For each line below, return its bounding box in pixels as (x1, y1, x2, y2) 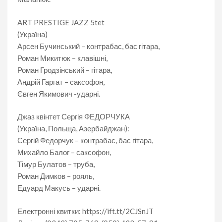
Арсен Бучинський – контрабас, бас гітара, (17, 41, 160, 51)
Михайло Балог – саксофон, (17, 148, 111, 157)
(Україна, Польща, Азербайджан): (17, 124, 129, 133)
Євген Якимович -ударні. (17, 89, 100, 98)
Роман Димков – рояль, (17, 171, 94, 180)
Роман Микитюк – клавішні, (17, 53, 108, 62)
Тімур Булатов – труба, (17, 160, 95, 168)
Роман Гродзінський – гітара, (17, 65, 112, 74)
